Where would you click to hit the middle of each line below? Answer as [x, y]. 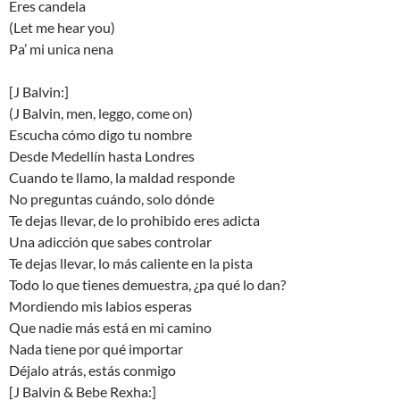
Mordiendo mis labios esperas [100, 306]
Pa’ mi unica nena [61, 49]
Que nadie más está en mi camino [110, 327]
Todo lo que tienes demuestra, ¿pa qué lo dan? [147, 284]
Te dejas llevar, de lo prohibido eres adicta [134, 220]
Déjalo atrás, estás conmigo [92, 370]
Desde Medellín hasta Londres [102, 156]
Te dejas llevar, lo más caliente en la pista [131, 263]
